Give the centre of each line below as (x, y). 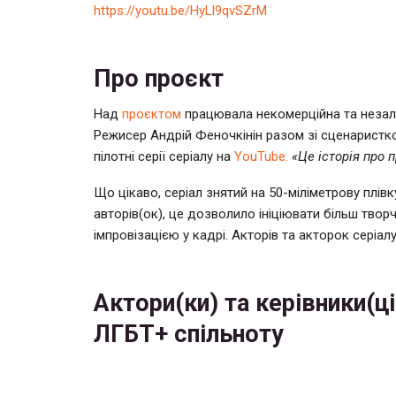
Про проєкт (159, 78)
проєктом (152, 114)
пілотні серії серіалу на (164, 156)
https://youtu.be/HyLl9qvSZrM (180, 10)
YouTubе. (261, 156)
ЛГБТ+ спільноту (192, 334)
